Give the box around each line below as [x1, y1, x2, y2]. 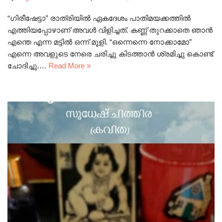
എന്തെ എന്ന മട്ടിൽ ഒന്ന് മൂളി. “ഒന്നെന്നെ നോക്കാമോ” [7, 37, 192, 46]
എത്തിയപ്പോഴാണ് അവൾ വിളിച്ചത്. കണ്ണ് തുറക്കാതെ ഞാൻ [7, 25, 213, 34]
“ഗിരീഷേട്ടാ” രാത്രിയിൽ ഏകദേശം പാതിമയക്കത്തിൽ [7, 13, 191, 22]
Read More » [49, 61, 91, 70]
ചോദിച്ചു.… [7, 61, 49, 70]
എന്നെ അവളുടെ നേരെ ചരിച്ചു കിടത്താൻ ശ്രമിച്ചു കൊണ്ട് [7, 49, 213, 58]
